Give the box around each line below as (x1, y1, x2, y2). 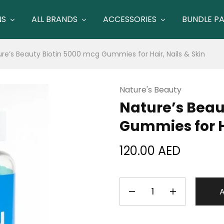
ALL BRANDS (31, 13, 77, 25)
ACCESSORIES (103, 13, 156, 25)
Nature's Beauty (119, 84, 182, 95)
